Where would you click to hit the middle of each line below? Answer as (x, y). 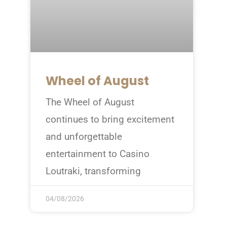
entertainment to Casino (97, 154)
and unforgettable (84, 137)
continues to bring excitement (110, 120)
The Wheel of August (90, 102)
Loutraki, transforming (93, 171)
